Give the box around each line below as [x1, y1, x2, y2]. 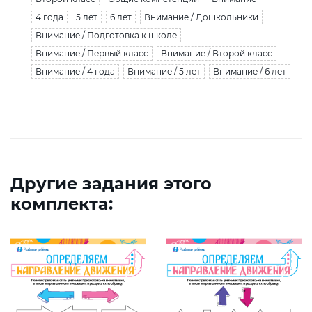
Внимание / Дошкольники [144, 11, 258, 22]
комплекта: [10, 193, 113, 214]
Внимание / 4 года [36, 65, 115, 77]
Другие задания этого [10, 173, 212, 194]
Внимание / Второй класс [161, 47, 272, 58]
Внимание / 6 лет [213, 65, 286, 77]
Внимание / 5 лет [127, 65, 201, 77]
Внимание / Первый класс [36, 47, 148, 58]
